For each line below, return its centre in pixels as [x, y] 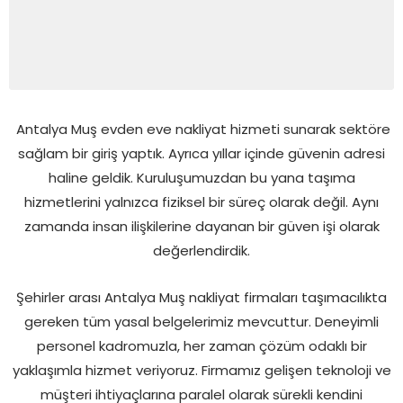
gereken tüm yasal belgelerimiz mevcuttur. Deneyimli [201, 321]
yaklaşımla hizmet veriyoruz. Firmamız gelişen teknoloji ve [201, 370]
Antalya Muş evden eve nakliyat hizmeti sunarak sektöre [201, 129]
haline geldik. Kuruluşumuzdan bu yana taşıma [201, 177]
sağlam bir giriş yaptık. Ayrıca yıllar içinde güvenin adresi [201, 153]
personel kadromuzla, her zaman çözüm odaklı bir [201, 345]
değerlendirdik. [201, 250]
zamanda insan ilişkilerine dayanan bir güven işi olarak [201, 226]
